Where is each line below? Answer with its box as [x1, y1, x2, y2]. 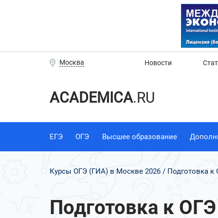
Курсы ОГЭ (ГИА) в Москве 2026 [50, 166, 161, 176]
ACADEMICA [50, 89, 133, 106]
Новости [145, 58, 172, 67]
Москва [59, 58, 84, 66]
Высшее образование [102, 132, 177, 141]
